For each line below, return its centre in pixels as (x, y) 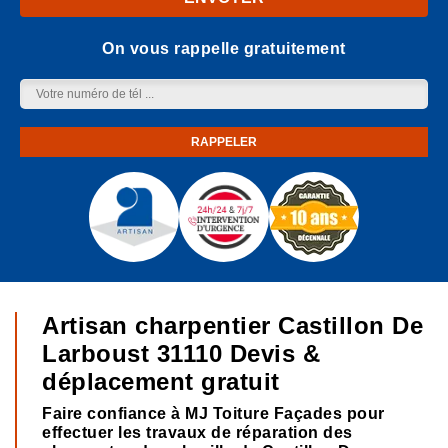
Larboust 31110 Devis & (181, 353)
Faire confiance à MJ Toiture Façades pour (213, 413)
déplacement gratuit (161, 381)
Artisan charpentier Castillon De (232, 325)
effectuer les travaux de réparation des (197, 432)
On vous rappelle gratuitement (224, 48)
